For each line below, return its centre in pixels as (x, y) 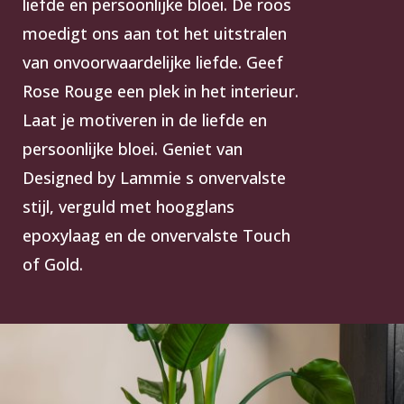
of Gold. (53, 264)
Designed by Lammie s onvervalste (154, 177)
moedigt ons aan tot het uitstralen (155, 33)
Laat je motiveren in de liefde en (145, 119)
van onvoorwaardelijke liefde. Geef (153, 62)
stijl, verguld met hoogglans (129, 206)
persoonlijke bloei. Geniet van (133, 148)
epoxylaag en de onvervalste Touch (156, 235)
